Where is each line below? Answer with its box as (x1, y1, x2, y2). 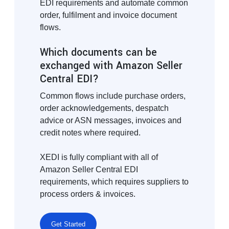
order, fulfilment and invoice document (40, 11, 177, 19)
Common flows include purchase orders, (40, 91, 186, 100)
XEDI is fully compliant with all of (40, 153, 158, 162)
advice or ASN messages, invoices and (40, 116, 181, 125)
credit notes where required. (40, 128, 141, 137)
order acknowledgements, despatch (40, 104, 169, 112)
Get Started (51, 220, 85, 228)
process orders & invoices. (40, 190, 135, 198)
